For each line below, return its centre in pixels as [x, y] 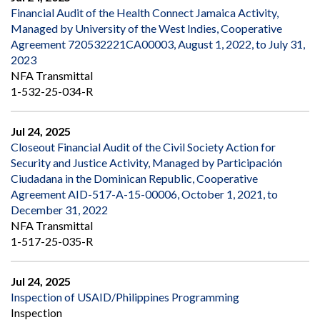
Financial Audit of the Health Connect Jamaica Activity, [145, 13]
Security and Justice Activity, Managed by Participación [146, 163]
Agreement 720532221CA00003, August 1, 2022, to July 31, [158, 44]
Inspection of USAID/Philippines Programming [125, 297]
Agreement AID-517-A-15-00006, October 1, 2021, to [144, 194]
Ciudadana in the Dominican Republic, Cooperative [134, 179]
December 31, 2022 [59, 210]
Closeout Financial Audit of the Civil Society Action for [143, 147]
